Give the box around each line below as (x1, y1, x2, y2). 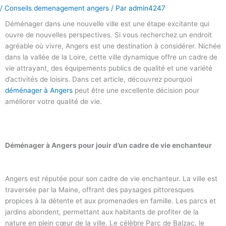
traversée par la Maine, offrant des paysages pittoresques (5, 186, 194, 194)
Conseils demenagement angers (5, 4, 109, 12)
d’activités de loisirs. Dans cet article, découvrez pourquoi (5, 75, 192, 83)
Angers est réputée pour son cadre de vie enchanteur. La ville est (5, 175, 217, 183)
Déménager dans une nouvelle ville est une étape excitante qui (5, 19, 209, 28)
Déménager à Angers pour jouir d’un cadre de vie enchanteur (5, 141, 212, 150)
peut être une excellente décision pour (73, 86, 199, 94)
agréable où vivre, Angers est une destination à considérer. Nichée (5, 41, 221, 50)
